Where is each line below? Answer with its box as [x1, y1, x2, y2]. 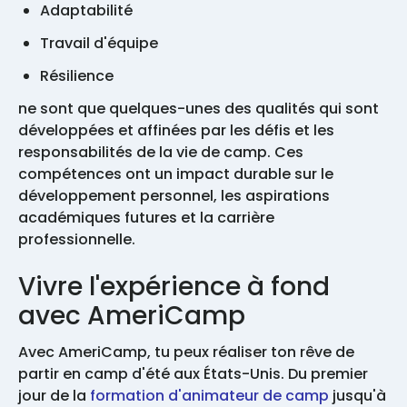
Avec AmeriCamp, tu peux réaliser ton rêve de [18, 341, 354, 362]
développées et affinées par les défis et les [18, 119, 334, 141]
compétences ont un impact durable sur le [18, 163, 333, 184]
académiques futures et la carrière [18, 206, 274, 228]
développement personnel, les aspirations [18, 184, 330, 206]
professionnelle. [18, 228, 135, 250]
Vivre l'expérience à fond [18, 268, 330, 304]
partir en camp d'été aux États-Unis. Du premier [18, 362, 368, 384]
